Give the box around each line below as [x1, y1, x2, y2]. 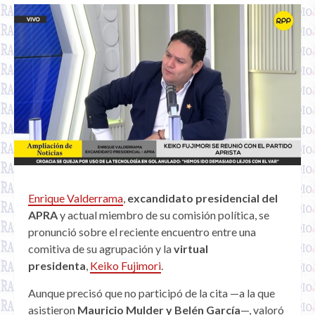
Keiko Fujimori [90, 259, 161, 273]
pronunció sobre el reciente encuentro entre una [28, 225, 256, 239]
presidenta [28, 259, 86, 273]
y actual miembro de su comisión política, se [58, 208, 269, 222]
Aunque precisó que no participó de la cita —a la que [28, 286, 275, 300]
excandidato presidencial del [127, 191, 278, 205]
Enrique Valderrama [28, 191, 123, 205]
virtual [174, 242, 208, 256]
